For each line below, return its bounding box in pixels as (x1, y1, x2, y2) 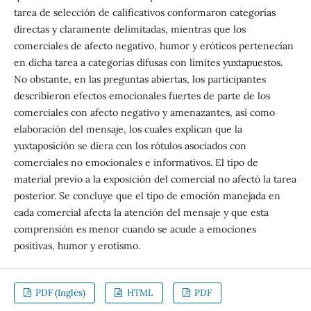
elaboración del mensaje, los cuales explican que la (13, 122, 242, 135)
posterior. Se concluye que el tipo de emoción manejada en (13, 189, 280, 202)
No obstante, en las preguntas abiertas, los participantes (13, 72, 266, 85)
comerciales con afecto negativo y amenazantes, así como (13, 106, 275, 119)
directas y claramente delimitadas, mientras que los (13, 22, 246, 35)
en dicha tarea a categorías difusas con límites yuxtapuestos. (13, 56, 283, 69)
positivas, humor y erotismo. (13, 239, 140, 252)
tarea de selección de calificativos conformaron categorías (13, 6, 276, 19)
